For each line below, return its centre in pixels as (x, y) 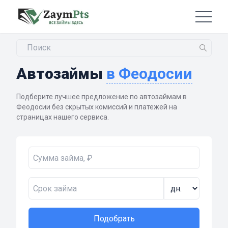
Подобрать (114, 219)
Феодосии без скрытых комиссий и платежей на (97, 107)
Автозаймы (61, 74)
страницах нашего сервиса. (63, 117)
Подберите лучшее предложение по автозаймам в (102, 97)
